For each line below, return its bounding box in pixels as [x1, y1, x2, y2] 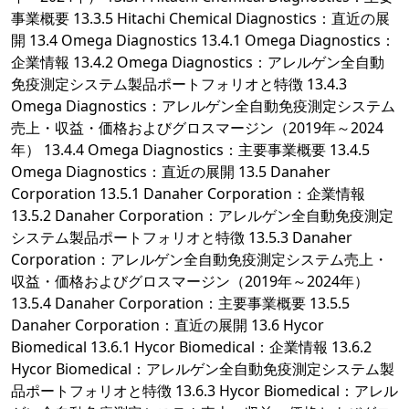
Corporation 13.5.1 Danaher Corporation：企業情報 [11, 184, 365, 204]
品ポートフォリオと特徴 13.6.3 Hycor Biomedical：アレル [11, 381, 398, 402]
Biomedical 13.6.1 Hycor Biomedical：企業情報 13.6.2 [11, 337, 372, 358]
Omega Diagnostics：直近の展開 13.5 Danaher [11, 162, 330, 183]
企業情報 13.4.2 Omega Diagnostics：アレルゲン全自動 [11, 52, 384, 73]
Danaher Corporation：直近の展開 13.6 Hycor [11, 315, 324, 336]
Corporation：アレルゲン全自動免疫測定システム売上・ [11, 249, 388, 270]
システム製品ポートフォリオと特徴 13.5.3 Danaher [11, 227, 352, 248]
